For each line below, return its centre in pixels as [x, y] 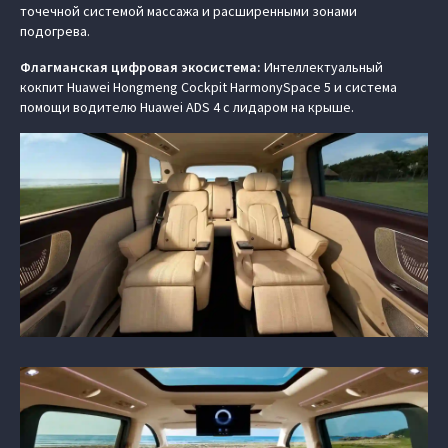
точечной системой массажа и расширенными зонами [188, 11]
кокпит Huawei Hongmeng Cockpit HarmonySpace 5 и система [208, 87]
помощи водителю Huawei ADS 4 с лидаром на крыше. [187, 107]
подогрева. [55, 31]
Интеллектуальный [322, 67]
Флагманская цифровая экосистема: [140, 67]
